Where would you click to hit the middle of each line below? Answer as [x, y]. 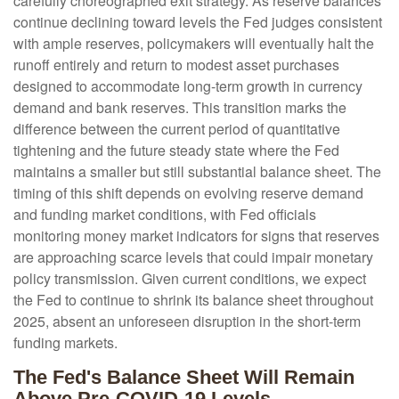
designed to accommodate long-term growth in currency [188, 86]
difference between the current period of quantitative [177, 129]
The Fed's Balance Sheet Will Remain [184, 378]
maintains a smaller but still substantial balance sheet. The [197, 172]
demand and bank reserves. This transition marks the [180, 108]
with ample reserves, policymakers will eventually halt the [194, 44]
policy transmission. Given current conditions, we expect [190, 279]
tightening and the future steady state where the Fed [176, 151]
